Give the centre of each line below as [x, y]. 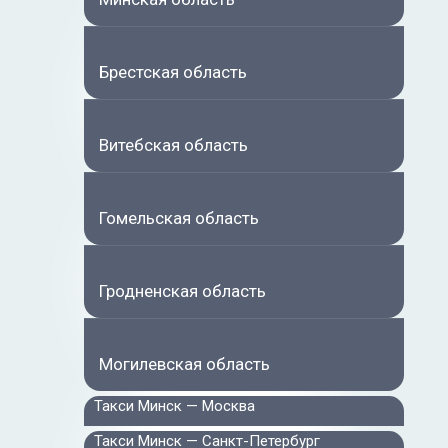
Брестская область [173, 71]
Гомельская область [179, 217]
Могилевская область [184, 363]
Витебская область [173, 144]
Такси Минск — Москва [174, 405]
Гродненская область [182, 290]
